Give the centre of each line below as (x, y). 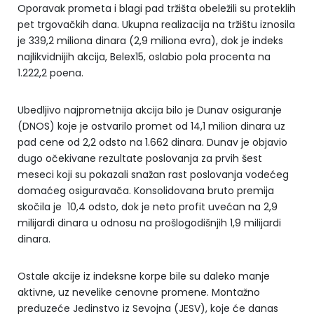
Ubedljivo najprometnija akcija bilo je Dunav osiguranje (150, 110)
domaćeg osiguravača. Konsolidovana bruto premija (146, 191)
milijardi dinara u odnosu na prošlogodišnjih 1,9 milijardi (149, 223)
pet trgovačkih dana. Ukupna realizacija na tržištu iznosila (156, 25)
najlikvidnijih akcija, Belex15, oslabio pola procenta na (144, 57)
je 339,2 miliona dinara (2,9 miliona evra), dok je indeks (150, 41)
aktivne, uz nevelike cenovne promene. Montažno (139, 292)
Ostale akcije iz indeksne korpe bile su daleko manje (144, 276)
